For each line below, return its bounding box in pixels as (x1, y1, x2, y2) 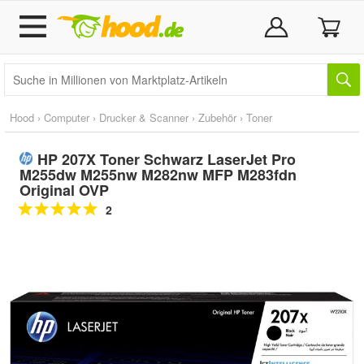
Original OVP (19, 180, 109, 201)
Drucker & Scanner (99, 110, 188, 125)
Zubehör (198, 110, 236, 125)
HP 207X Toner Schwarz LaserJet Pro (37, 149, 296, 170)
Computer (44, 110, 89, 125)
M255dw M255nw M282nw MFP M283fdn (19, 164, 297, 185)
